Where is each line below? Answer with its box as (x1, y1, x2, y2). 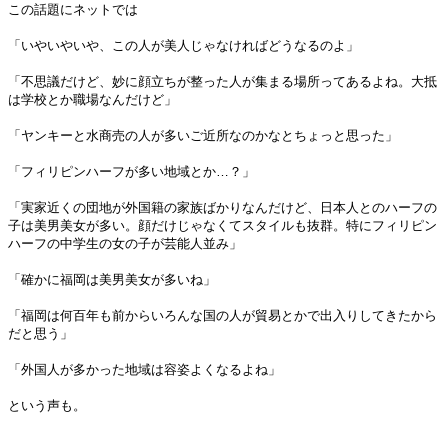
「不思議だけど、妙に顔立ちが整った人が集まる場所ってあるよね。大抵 (8, 74, 437, 89)
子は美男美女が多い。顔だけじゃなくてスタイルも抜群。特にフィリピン (8, 218, 437, 233)
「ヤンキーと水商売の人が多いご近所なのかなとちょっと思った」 (8, 128, 398, 143)
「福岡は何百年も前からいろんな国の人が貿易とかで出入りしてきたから (8, 308, 437, 323)
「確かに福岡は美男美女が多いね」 (8, 272, 216, 287)
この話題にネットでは (8, 2, 138, 17)
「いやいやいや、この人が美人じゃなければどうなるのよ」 (8, 38, 359, 53)
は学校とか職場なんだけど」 (8, 92, 177, 107)
